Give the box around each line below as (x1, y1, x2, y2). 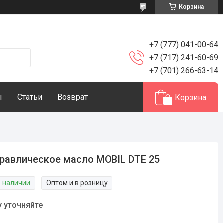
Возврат (57, 92, 88, 102)
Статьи (17, 92, 42, 102)
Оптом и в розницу (46, 179, 108, 187)
